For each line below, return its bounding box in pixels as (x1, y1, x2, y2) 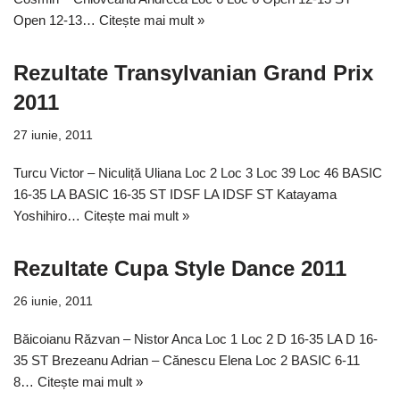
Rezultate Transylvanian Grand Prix (13, 61, 373, 86)
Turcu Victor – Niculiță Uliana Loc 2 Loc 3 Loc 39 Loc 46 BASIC (13, 165, 382, 181)
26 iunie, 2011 (13, 295, 93, 309)
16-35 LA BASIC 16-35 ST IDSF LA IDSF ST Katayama (13, 187, 337, 203)
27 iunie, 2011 (13, 129, 93, 143)
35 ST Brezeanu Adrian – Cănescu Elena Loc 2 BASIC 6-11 (13, 353, 360, 369)
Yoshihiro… (13, 208, 84, 224)
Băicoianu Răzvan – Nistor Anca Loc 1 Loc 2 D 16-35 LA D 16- (13, 331, 378, 347)
